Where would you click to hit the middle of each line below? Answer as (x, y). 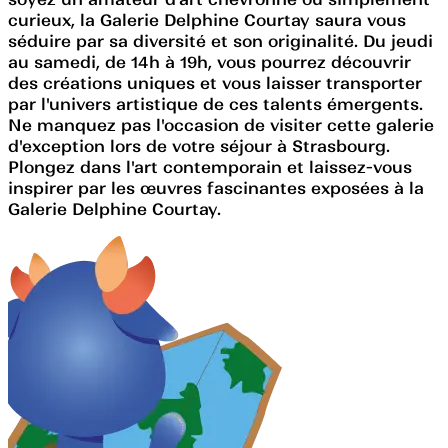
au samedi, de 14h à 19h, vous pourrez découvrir (209, 61)
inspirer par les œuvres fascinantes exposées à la (216, 187)
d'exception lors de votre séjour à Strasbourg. (199, 145)
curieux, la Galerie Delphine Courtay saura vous (207, 19)
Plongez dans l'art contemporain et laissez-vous (210, 166)
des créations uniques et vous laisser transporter (215, 82)
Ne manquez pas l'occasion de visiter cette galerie (221, 124)
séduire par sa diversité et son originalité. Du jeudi (220, 40)
